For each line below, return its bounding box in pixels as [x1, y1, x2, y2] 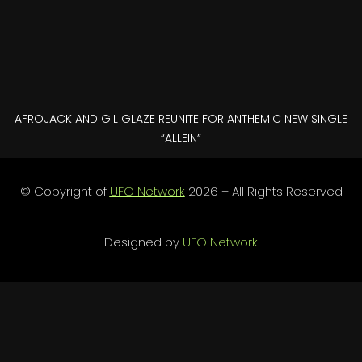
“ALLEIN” [161, 129, 201, 146]
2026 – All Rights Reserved [184, 182, 343, 200]
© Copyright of [19, 182, 110, 200]
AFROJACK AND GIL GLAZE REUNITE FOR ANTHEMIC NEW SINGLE [15, 110, 347, 127]
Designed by [104, 233, 183, 250]
